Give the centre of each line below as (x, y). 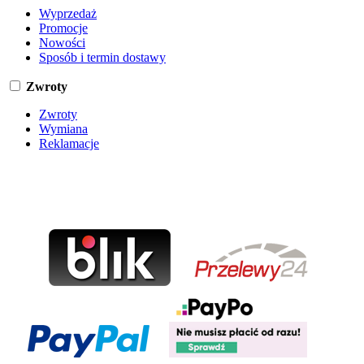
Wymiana (63, 129)
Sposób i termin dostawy (102, 58)
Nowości (62, 43)
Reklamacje (69, 144)
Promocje (63, 28)
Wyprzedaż (68, 14)
